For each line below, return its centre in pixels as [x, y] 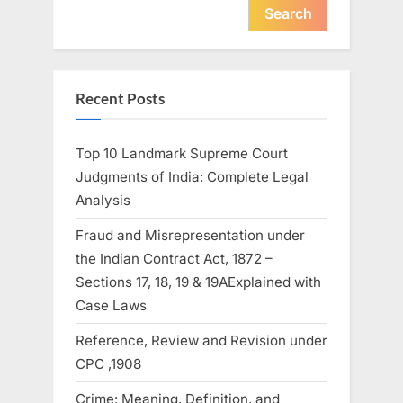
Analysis [103, 200]
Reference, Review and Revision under [201, 341]
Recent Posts [120, 99]
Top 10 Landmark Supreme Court [182, 153]
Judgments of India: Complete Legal [192, 176]
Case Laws [111, 306]
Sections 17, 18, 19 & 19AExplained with [198, 282]
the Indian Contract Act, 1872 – [174, 259]
